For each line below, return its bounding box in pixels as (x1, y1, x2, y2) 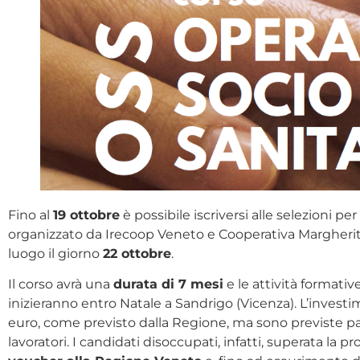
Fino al (8, 207, 53, 223)
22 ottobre (103, 246, 171, 262)
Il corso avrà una (8, 276, 113, 292)
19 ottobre (53, 207, 120, 223)
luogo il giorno (8, 246, 103, 262)
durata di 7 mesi (113, 276, 223, 292)
